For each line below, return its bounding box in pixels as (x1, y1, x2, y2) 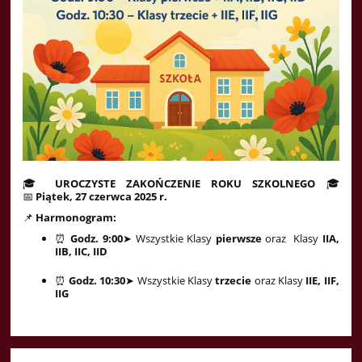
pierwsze (215, 231, 266, 246)
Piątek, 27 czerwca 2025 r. (36, 189, 168, 204)
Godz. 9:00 (70, 231, 123, 246)
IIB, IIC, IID (55, 244, 108, 259)
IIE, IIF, (305, 273, 339, 288)
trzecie (215, 273, 255, 288)
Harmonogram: (36, 210, 117, 225)
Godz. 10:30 (69, 273, 126, 288)
